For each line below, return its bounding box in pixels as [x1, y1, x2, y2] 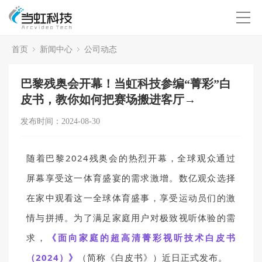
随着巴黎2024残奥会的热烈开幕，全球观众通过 [26, 152, 236, 164]
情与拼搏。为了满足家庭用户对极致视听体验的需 [26, 212, 236, 223]
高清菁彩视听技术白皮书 [121, 232, 236, 243]
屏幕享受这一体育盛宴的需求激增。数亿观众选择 [26, 172, 236, 184]
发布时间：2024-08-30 [20, 117, 100, 126]
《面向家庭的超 [47, 232, 121, 243]
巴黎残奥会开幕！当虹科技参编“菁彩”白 [20, 77, 231, 90]
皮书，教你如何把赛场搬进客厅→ [20, 93, 196, 106]
